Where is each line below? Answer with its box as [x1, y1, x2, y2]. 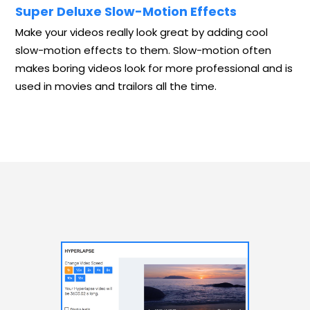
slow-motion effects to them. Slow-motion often [15, 42, 271, 57]
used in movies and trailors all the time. [15, 78, 217, 93]
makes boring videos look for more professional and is [15, 60, 293, 75]
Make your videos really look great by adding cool [15, 24, 268, 39]
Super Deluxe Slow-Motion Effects [15, 2, 237, 20]
